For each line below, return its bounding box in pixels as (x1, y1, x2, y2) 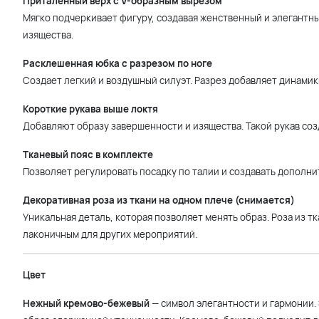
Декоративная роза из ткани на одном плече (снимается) (23, 194, 295, 206)
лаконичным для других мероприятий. (23, 228, 197, 241)
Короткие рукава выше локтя (23, 103, 158, 115)
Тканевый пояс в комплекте (23, 148, 153, 161)
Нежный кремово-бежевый (23, 297, 150, 310)
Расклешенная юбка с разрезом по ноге (23, 57, 212, 70)
